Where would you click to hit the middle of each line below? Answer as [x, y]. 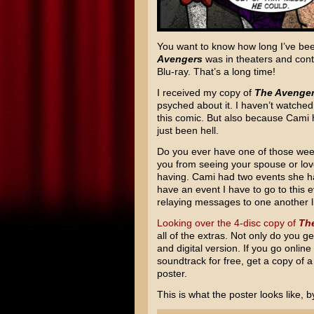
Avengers [179, 59]
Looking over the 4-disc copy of [227, 223]
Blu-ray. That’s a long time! [216, 71]
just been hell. [187, 130]
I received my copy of [205, 93]
